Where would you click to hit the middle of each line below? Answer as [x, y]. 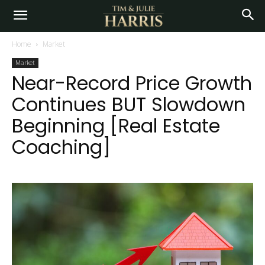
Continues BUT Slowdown [129, 104]
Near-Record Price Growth [132, 83]
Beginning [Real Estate [116, 126]
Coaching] [61, 147]
